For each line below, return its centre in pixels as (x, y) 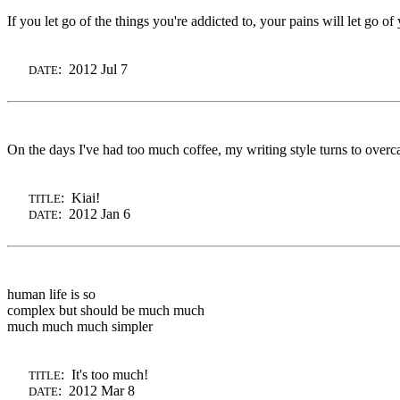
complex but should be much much (106, 310)
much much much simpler (80, 326)
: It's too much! (104, 374)
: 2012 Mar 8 (96, 390)
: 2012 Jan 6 (94, 213)
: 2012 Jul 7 (93, 69)
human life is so (51, 294)
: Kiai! (80, 197)
